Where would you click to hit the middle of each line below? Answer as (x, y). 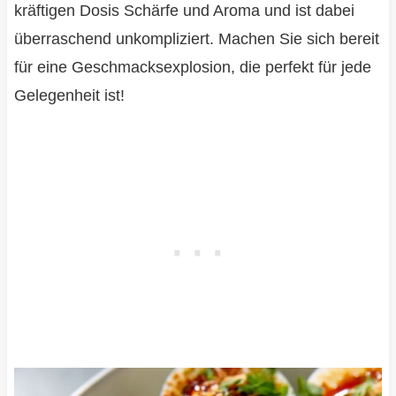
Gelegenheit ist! (69, 95)
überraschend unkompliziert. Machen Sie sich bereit (196, 38)
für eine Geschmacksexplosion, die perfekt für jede (192, 67)
